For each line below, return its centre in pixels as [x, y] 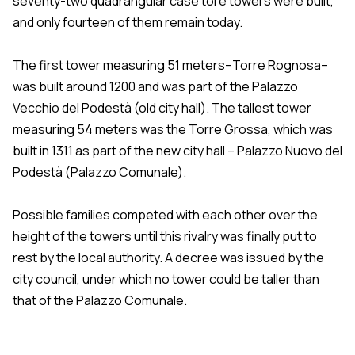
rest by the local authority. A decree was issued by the [168, 257]
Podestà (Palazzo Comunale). [99, 172]
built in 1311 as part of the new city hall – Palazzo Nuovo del [177, 150]
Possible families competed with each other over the [165, 214]
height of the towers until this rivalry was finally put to [165, 236]
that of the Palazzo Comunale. [100, 300]
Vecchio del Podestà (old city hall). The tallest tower [162, 107]
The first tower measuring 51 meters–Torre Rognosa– [170, 65]
